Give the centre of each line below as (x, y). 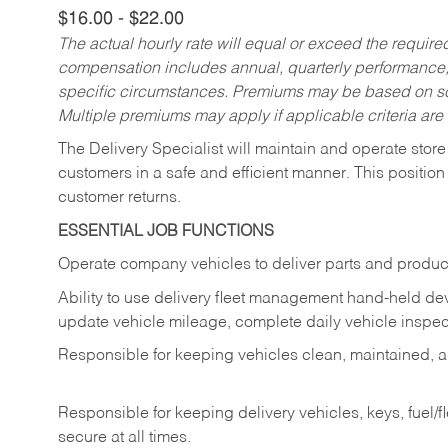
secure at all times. (126, 437)
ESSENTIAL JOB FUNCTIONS (166, 231)
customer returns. (119, 198)
